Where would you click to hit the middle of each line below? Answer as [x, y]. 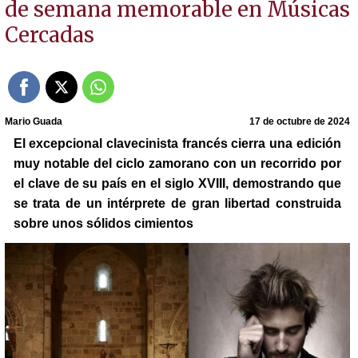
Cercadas [49, 36]
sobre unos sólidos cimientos [103, 223]
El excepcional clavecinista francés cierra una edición [177, 143]
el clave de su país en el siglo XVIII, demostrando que [177, 183]
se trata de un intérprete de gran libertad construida [177, 203]
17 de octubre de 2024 [300, 121]
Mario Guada [33, 121]
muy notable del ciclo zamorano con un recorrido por [177, 163]
